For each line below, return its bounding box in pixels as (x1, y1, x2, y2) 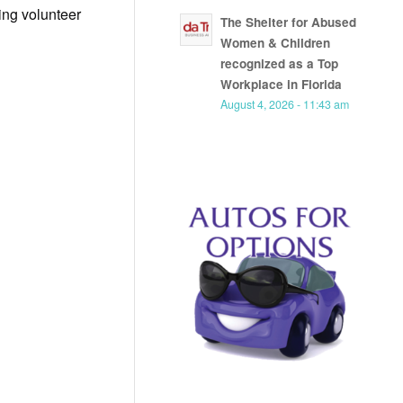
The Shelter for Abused (220, 13, 357, 31)
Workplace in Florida (220, 76, 343, 94)
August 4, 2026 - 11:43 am (220, 96, 350, 113)
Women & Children (220, 34, 331, 52)
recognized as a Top (220, 55, 339, 73)
